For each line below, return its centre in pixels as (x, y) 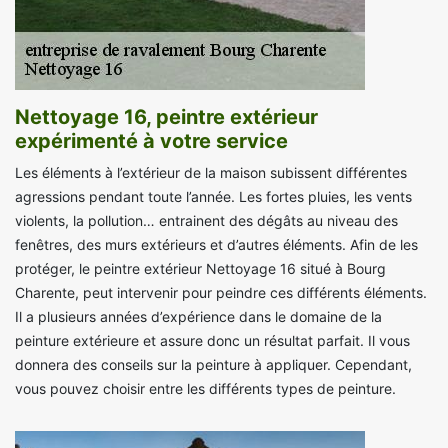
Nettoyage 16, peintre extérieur (166, 117)
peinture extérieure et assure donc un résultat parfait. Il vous (212, 341)
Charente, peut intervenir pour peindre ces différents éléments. (221, 293)
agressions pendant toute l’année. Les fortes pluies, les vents (213, 197)
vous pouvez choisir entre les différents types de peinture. (205, 389)
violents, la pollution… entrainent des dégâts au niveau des (206, 221)
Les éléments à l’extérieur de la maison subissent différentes (211, 173)
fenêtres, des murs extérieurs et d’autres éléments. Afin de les (216, 245)
